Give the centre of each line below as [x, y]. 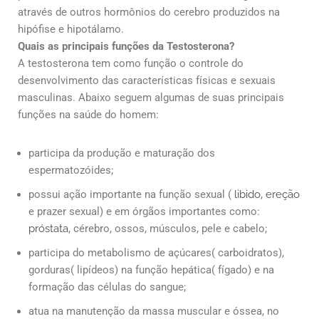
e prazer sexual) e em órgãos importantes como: [144, 211]
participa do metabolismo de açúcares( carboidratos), [156, 252]
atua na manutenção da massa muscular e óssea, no [154, 311]
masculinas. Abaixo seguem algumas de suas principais [151, 97]
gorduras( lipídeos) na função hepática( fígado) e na [151, 270]
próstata [48, 228]
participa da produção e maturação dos [122, 153]
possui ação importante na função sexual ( [131, 194]
